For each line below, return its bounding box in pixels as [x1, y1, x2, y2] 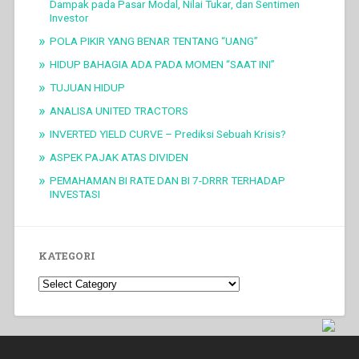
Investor [49, 10, 89, 24]
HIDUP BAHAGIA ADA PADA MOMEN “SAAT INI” [49, 57, 275, 71]
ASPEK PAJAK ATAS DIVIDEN [49, 150, 188, 163]
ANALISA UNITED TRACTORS [49, 103, 188, 117]
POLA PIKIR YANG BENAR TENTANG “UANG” [49, 34, 258, 47]
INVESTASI [49, 187, 100, 200]
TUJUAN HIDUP [49, 80, 125, 94]
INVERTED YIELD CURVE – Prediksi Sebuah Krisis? [49, 127, 286, 140]
